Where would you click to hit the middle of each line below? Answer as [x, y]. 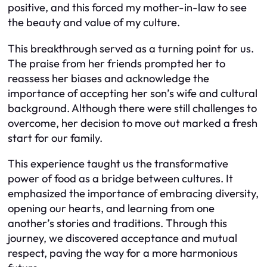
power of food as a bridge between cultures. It [120, 179]
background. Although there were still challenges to [132, 108]
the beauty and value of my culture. [94, 23]
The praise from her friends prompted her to [117, 63]
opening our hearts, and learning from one [111, 209]
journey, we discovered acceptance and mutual [122, 238]
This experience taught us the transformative [118, 164]
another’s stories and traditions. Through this [117, 223]
